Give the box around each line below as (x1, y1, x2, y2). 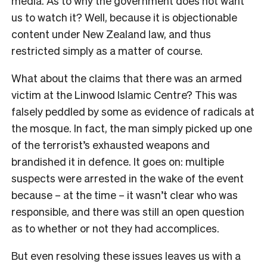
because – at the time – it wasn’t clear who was (11, 187, 238, 201)
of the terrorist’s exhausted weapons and (11, 137, 210, 151)
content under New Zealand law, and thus (11, 26, 211, 41)
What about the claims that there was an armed (11, 70, 242, 85)
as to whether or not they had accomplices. (11, 221, 219, 235)
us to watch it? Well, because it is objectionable (11, 10, 237, 24)
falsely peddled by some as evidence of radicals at (11, 104, 254, 118)
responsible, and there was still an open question (11, 204, 244, 218)
